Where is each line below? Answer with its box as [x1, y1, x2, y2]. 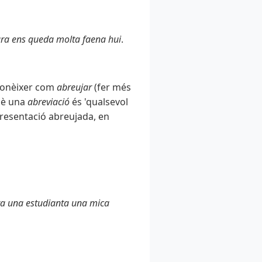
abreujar [57, 81, 92, 94]
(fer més [92, 81, 131, 94]
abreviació [27, 95, 70, 109]
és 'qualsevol [70, 95, 128, 109]
